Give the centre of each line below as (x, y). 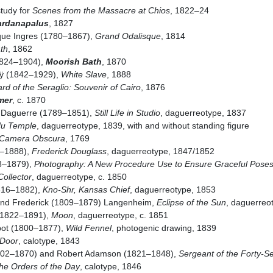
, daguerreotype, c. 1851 (120, 215)
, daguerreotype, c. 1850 (79, 177)
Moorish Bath (73, 62)
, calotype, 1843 (49, 241)
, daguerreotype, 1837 (203, 113)
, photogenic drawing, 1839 (164, 228)
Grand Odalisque (128, 36)
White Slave (83, 74)
